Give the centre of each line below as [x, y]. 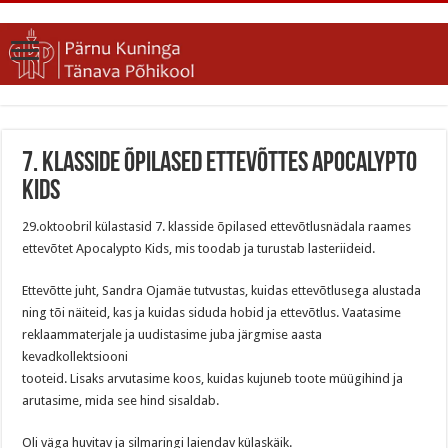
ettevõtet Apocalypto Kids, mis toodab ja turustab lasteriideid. [199, 249]
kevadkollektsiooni [75, 357]
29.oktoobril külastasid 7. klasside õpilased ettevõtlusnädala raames [217, 227]
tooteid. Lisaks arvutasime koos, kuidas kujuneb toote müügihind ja [213, 379]
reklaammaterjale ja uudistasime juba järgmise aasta [172, 335]
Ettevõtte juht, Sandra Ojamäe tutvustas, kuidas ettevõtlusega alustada [222, 291]
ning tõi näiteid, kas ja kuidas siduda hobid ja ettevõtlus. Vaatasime [212, 313]
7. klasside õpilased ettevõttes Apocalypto [220, 164]
